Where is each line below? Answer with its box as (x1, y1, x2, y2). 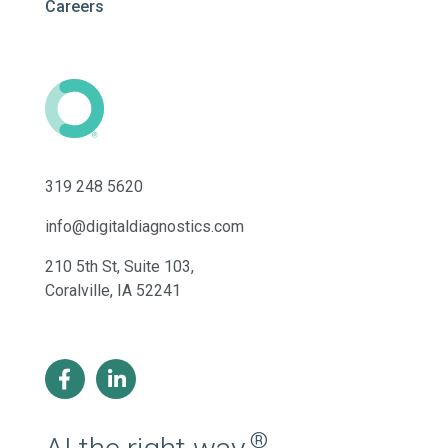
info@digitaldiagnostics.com (45, 217, 244, 237)
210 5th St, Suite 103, (45, 257, 194, 277)
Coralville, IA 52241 (45, 281, 181, 301)
